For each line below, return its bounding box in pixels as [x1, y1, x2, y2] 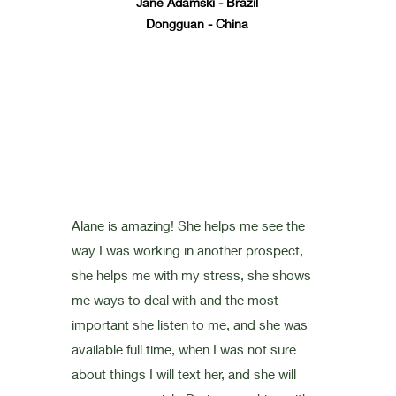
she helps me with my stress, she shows [71, 267, 311, 283]
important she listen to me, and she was [71, 316, 308, 332]
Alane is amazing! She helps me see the [71, 217, 305, 233]
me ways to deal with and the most [71, 292, 278, 308]
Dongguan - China [145, 16, 248, 31]
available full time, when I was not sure [71, 341, 296, 357]
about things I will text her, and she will [71, 366, 296, 382]
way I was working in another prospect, [71, 242, 303, 258]
